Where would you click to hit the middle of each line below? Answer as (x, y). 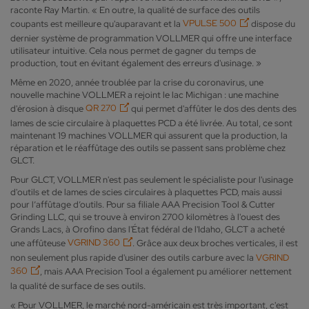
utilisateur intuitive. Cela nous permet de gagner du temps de (133, 50)
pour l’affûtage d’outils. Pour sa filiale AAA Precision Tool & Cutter (143, 204)
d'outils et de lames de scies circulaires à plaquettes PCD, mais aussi (146, 192)
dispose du (272, 23)
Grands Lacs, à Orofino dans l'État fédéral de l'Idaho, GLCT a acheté (148, 229)
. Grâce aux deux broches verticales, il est (215, 243)
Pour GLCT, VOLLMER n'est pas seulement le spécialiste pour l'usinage (152, 179)
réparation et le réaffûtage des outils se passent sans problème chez (148, 148)
